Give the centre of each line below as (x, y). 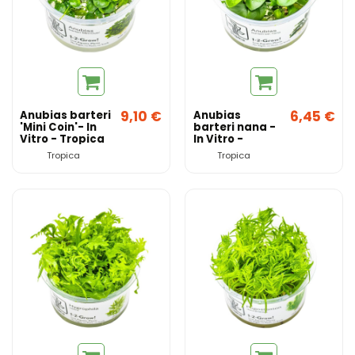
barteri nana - (234, 127)
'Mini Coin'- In (59, 127)
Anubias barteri (66, 115)
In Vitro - (218, 139)
